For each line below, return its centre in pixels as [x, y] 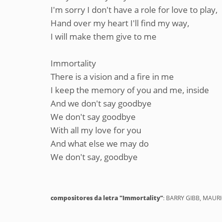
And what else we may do [100, 143]
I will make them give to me [104, 36]
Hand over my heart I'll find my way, [120, 23]
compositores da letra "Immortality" [107, 198]
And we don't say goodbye [101, 103]
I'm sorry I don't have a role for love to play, [134, 10]
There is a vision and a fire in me [112, 77]
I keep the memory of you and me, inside [130, 90]
